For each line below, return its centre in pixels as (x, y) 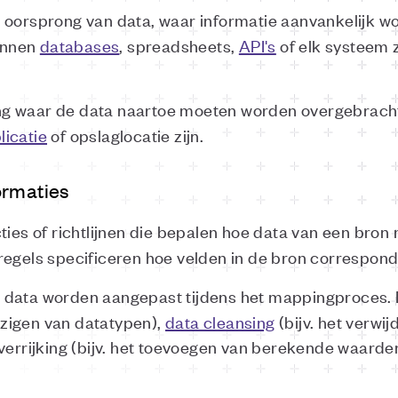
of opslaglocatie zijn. (126, 135)
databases (80, 45)
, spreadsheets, (179, 45)
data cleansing (220, 321)
